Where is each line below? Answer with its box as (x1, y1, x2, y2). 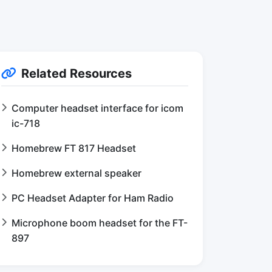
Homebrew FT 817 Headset (12, 142, 136, 154)
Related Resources (21, 66, 132, 81)
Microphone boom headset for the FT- (12, 217, 188, 229)
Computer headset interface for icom (12, 102, 183, 114)
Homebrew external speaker (12, 167, 141, 179)
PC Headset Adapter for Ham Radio (12, 192, 174, 204)
